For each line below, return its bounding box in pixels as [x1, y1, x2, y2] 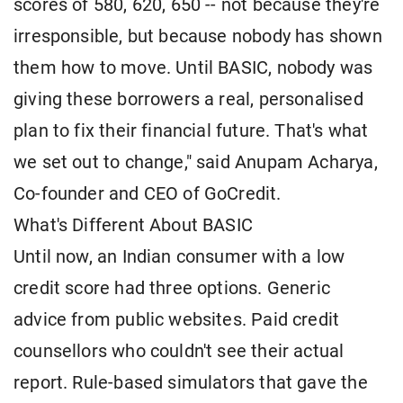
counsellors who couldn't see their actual [13, 341, 345, 363]
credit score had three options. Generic [13, 278, 331, 300]
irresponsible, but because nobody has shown [13, 26, 382, 48]
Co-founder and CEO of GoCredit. [13, 184, 282, 205]
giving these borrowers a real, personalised [13, 89, 363, 111]
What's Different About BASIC [13, 215, 254, 237]
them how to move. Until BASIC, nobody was [13, 58, 373, 79]
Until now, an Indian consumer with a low [13, 246, 345, 268]
